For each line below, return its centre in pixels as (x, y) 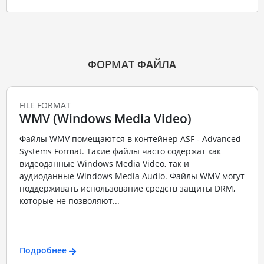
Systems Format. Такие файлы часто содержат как (120, 151)
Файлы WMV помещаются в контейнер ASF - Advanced (130, 138)
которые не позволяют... (69, 200)
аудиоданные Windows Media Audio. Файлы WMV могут (132, 176)
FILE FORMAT (45, 105)
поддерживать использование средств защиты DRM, (127, 188)
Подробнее (43, 250)
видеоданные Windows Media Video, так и (104, 163)
